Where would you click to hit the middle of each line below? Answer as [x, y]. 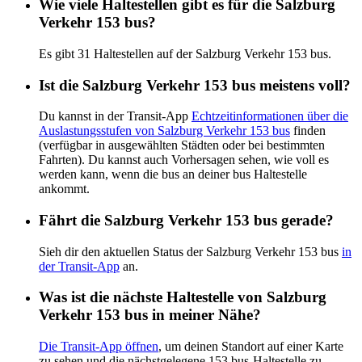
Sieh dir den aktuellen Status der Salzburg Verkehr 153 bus [190, 251]
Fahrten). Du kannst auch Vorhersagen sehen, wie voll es [184, 160]
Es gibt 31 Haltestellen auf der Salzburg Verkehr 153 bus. [185, 53]
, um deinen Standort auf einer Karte [251, 347]
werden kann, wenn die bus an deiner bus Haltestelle [173, 175]
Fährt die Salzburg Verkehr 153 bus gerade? [186, 220]
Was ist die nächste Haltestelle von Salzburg [183, 297]
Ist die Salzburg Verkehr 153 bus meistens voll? [195, 85]
